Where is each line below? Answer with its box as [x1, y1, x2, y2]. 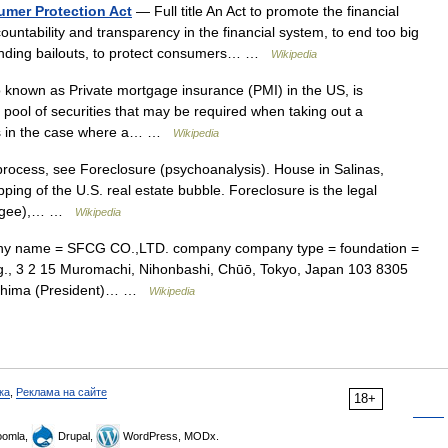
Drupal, [55, 430, 96, 442]
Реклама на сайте [16, 386, 107, 398]
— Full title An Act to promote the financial [132, 3, 399, 19]
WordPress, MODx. [120, 430, 219, 442]
